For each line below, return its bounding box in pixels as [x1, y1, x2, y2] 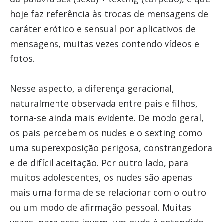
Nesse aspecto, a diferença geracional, [9, 82, 174, 94]
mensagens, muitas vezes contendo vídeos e [9, 38, 199, 50]
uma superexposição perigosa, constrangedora [9, 142, 212, 154]
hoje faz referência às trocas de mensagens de [9, 8, 208, 20]
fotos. [9, 53, 37, 64]
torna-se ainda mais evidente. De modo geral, [9, 112, 204, 124]
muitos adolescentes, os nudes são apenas [9, 171, 192, 183]
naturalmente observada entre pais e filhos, [9, 97, 198, 109]
